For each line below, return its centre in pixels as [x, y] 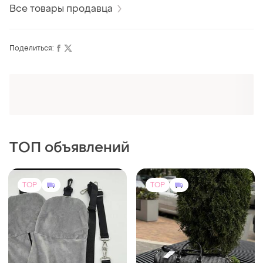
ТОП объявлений [70, 148]
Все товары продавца [61, 8]
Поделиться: [32, 48]
